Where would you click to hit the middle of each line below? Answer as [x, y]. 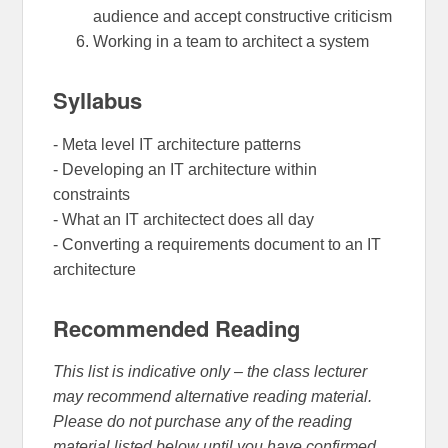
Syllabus [98, 99]
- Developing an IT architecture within [185, 169]
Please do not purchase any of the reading [203, 422]
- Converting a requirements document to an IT [217, 244]
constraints [92, 194]
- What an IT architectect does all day [184, 219]
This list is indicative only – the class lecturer [210, 372]
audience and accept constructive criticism [243, 16]
